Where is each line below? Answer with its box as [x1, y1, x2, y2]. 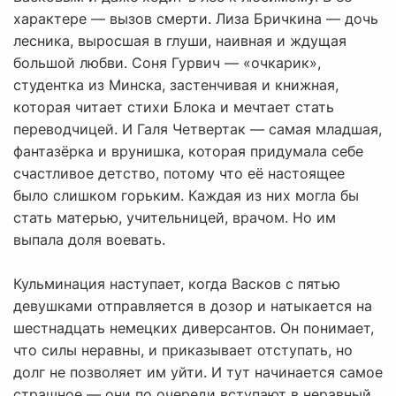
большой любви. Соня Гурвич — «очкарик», [13, 54, 321, 72]
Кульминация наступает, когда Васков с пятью [13, 275, 340, 293]
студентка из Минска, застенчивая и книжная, [13, 76, 339, 95]
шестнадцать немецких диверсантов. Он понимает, [13, 319, 374, 338]
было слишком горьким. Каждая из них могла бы [13, 187, 359, 205]
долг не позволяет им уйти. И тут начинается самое [13, 363, 383, 382]
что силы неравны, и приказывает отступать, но [13, 341, 353, 360]
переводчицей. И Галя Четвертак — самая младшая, [13, 120, 382, 139]
